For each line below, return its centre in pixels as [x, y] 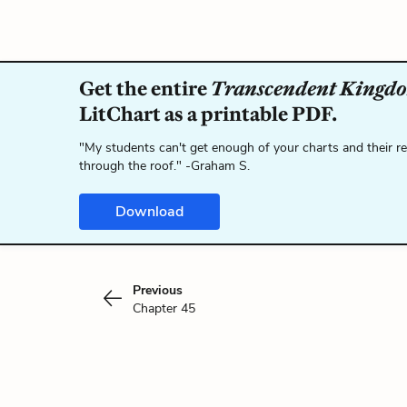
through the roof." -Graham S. [164, 166]
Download [149, 212]
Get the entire [145, 89]
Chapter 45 [164, 308]
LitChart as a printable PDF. [208, 114]
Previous [158, 290]
